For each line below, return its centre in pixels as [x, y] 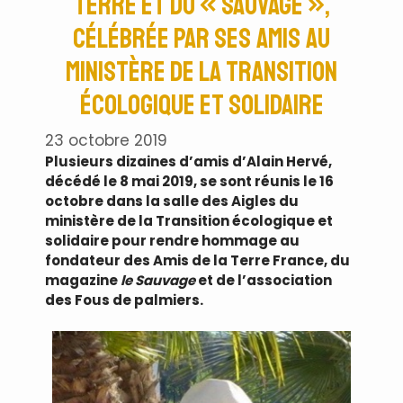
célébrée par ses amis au [201, 38]
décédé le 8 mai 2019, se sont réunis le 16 [189, 182]
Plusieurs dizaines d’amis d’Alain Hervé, [188, 162]
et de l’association [265, 281]
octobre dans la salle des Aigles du [172, 201]
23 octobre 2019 [106, 141]
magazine [83, 281]
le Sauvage [159, 281]
